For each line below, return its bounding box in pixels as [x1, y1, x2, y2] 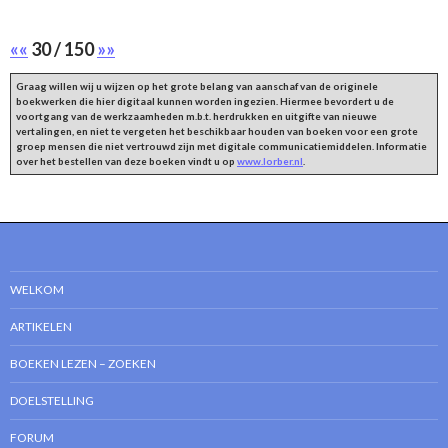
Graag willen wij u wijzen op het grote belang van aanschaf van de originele [16, 80, 378, 93]
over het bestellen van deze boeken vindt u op [16, 155, 237, 168]
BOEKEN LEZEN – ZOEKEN [10, 356, 156, 372]
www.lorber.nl [237, 155, 303, 168]
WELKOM [10, 282, 64, 298]
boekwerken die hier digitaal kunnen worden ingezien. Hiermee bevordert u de [16, 95, 394, 108]
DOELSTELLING [10, 393, 94, 409]
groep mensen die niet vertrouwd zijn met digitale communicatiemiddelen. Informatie [16, 140, 427, 153]
